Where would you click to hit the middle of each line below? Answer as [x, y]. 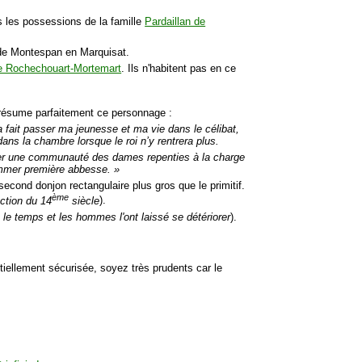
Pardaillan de [175, 21]
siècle [84, 200]
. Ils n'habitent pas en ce [179, 69]
